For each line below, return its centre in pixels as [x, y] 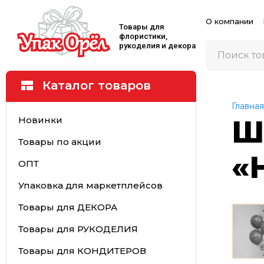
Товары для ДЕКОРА [67, 207]
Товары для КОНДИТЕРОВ [82, 250]
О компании [229, 21]
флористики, [143, 36]
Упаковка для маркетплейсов [90, 185]
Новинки [40, 120]
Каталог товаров [97, 86]
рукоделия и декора [157, 46]
